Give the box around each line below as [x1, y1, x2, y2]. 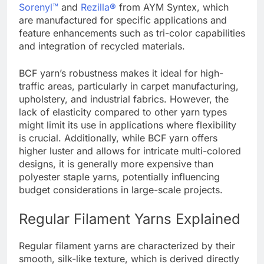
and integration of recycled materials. [19, 39, 185, 52]
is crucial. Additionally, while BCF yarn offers [19, 131, 217, 144]
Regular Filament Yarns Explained [19, 210, 240, 227]
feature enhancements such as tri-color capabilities [19, 27, 245, 39]
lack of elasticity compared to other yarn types [19, 105, 227, 118]
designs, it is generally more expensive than [19, 157, 213, 170]
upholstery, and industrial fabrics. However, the [19, 93, 229, 105]
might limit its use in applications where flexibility [19, 118, 236, 131]
